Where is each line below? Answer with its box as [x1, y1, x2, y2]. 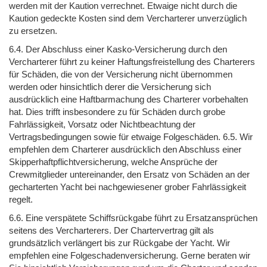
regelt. [9, 194, 33, 204]
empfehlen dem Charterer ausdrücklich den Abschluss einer [9, 144, 241, 154]
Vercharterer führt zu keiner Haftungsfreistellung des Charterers [9, 56, 255, 67]
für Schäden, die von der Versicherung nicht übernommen [9, 69, 232, 79]
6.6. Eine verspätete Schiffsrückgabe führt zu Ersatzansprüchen [9, 212, 257, 223]
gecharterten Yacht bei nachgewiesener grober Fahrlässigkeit [9, 181, 246, 192]
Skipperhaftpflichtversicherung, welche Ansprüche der [9, 156, 218, 167]
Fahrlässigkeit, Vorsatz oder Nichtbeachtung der [9, 119, 195, 129]
